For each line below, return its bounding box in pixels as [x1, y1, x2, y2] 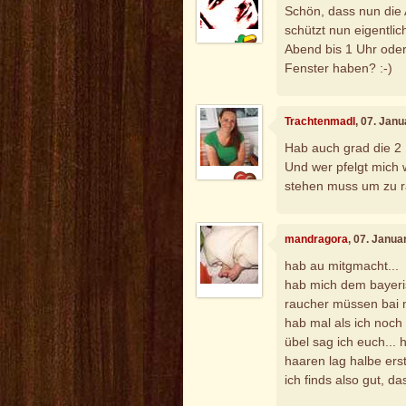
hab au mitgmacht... [285, 258, 400, 274]
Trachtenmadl [285, 114, 356, 128]
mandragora [285, 232, 349, 246]
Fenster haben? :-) [285, 60, 393, 75]
